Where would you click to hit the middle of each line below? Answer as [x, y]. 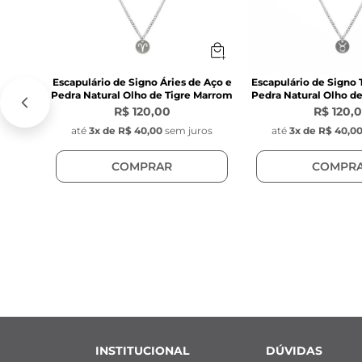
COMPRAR [142, 166]
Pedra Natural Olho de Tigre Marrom [142, 95]
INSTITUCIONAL [142, 350]
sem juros [189, 131]
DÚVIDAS [295, 350]
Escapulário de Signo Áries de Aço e [142, 82]
